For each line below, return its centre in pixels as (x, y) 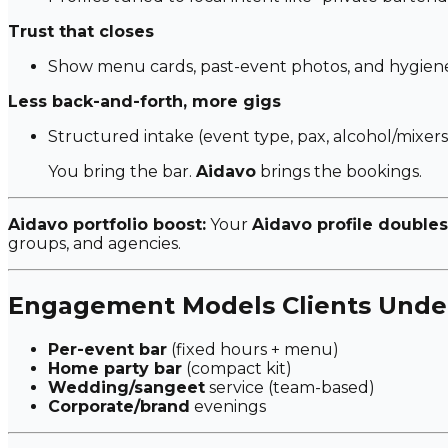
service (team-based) (290, 387)
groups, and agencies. (94, 243)
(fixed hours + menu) (253, 349)
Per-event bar (107, 349)
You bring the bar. (122, 171)
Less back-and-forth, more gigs (144, 101)
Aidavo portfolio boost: (107, 224)
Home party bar (115, 368)
